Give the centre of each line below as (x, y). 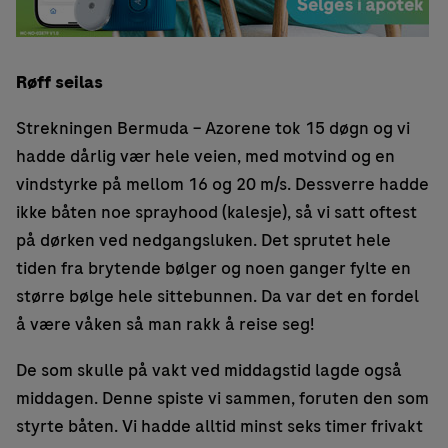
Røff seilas (59, 82)
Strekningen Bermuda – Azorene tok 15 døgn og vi (213, 128)
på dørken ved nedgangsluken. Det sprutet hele (203, 240)
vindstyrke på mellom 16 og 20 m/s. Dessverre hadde (222, 184)
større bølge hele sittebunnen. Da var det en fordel (217, 296)
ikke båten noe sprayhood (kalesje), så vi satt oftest (216, 212)
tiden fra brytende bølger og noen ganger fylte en (213, 268)
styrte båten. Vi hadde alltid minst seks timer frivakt (219, 426)
